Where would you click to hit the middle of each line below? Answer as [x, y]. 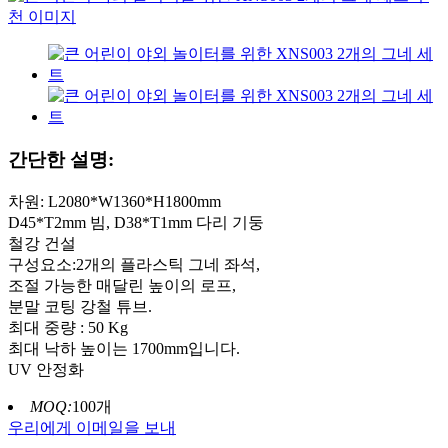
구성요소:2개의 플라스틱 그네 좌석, [134, 264]
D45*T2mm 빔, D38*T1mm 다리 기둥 [136, 222]
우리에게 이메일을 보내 [92, 427]
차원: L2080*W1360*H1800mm [114, 201]
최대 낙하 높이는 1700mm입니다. [124, 348]
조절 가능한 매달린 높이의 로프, [122, 285]
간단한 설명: [61, 159]
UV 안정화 [46, 369]
